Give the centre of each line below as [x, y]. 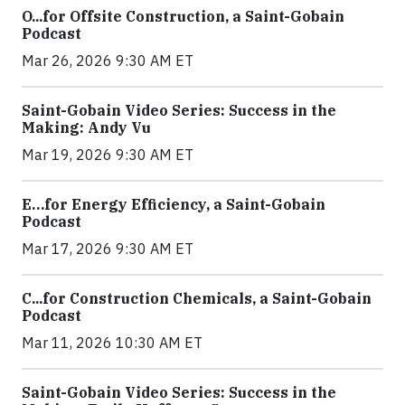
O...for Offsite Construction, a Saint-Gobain [183, 16]
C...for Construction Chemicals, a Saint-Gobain [197, 298]
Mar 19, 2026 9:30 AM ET [108, 154]
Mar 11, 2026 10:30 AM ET [112, 342]
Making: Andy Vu [86, 127]
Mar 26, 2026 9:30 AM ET [108, 60]
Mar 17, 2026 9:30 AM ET [108, 248]
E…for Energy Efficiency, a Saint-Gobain [174, 204]
